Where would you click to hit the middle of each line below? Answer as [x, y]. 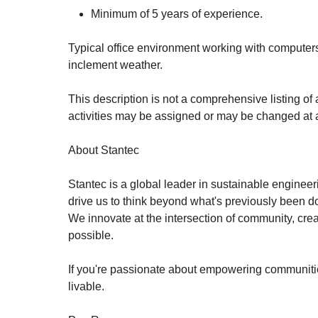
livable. [86, 286]
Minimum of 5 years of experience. [177, 14]
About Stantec [104, 150]
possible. [91, 235]
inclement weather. [115, 65]
